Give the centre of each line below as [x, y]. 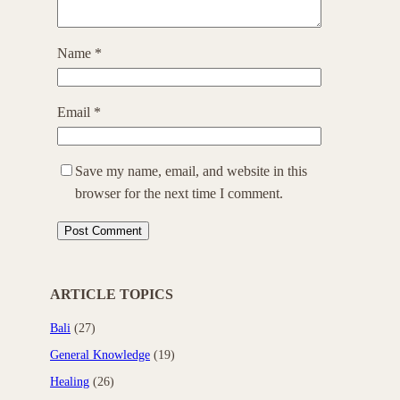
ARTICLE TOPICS [112, 294]
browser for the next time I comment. [179, 193]
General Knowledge [100, 355]
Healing [70, 382]
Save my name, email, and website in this [191, 171]
